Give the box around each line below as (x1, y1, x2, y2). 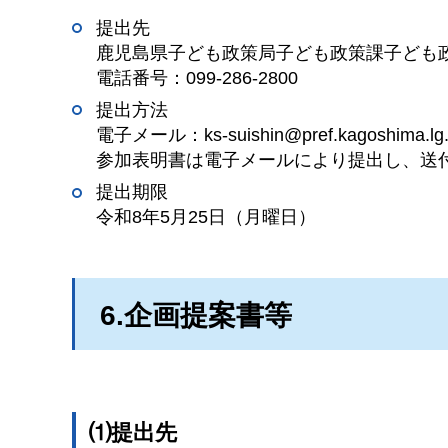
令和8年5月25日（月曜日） (96, 207, 316, 228)
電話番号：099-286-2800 (96, 68, 298, 89)
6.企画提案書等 (100, 299, 292, 331)
